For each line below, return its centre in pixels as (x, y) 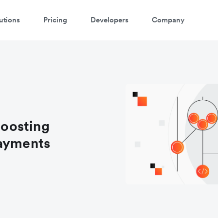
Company (168, 19)
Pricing (55, 19)
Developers (109, 19)
